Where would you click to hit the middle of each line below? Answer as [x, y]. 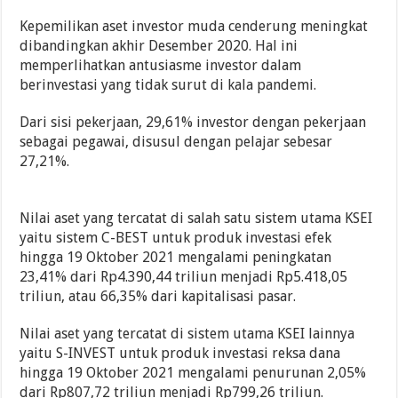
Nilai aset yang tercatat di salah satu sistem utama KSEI [196, 218]
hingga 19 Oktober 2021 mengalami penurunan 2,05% [193, 372]
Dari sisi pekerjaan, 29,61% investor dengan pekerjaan [193, 122]
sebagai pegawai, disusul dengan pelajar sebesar [176, 141]
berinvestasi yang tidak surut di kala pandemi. [168, 84]
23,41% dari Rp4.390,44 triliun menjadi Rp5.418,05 [184, 276]
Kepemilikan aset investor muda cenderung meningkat [194, 26]
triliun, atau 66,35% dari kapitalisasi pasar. [158, 296]
